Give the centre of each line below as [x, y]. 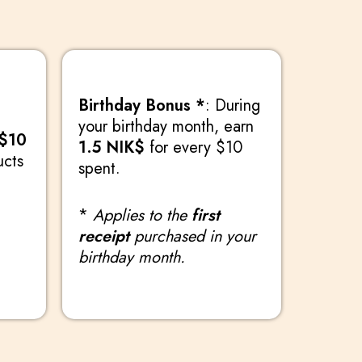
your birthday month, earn [166, 126]
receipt [104, 236]
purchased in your [193, 236]
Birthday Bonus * [142, 105]
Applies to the [142, 215]
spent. [99, 168]
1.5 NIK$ [112, 147]
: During [233, 105]
